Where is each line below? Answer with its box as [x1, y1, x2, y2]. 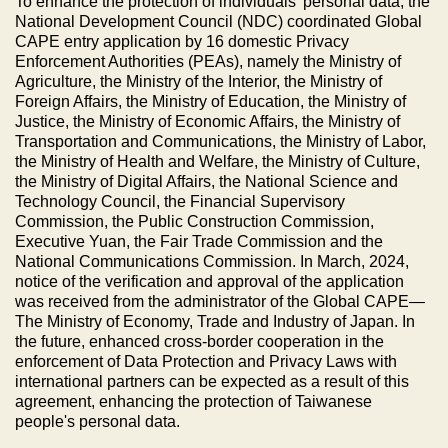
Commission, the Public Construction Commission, [15, 212, 374, 230]
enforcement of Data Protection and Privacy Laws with [15, 352, 397, 370]
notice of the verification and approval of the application [15, 272, 404, 290]
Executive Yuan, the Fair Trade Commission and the [15, 232, 383, 250]
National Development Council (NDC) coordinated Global [15, 12, 422, 30]
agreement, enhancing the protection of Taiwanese [15, 392, 372, 410]
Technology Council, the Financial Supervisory [15, 192, 345, 210]
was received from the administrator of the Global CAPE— [15, 292, 425, 310]
